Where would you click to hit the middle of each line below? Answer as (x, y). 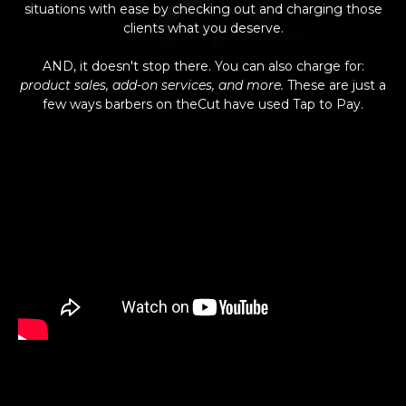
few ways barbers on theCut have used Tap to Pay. (203, 104)
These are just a (335, 85)
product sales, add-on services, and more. (152, 85)
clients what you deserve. (203, 28)
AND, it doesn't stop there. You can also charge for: (203, 66)
